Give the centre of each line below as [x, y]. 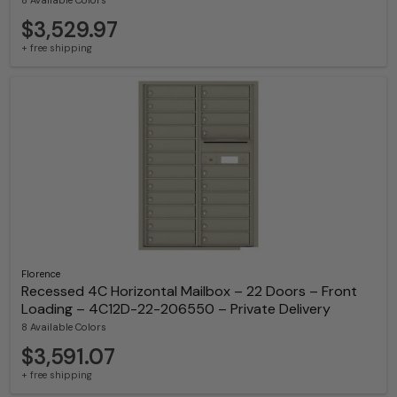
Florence [41, 274]
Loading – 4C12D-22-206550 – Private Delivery [176, 309]
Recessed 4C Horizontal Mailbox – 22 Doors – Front [189, 292]
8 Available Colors [64, 327]
